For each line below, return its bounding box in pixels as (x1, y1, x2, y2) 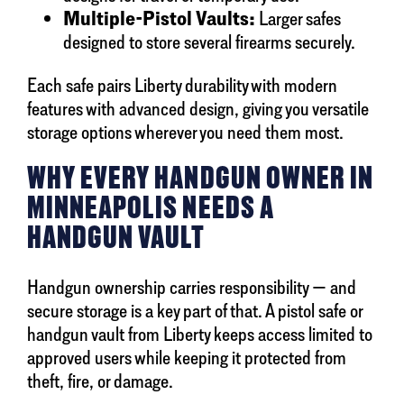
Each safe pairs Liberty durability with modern (27, 73, 337, 97)
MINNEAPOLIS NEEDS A (27, 189, 274, 226)
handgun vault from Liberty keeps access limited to (27, 322, 372, 346)
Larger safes (255, 6, 341, 31)
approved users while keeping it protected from (27, 345, 346, 370)
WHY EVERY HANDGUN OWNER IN (27, 160, 374, 197)
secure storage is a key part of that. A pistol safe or (27, 298, 363, 323)
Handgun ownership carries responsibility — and (27, 275, 356, 299)
